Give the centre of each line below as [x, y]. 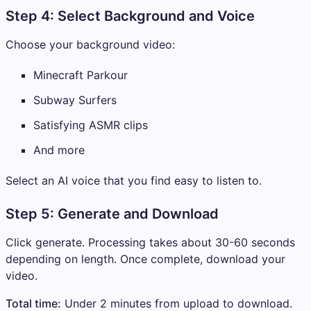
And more [59, 150]
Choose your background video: [90, 45]
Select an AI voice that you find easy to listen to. [134, 181]
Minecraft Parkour [81, 75]
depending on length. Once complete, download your [145, 259]
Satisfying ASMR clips [91, 125]
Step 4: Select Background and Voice [130, 16]
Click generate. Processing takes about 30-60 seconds [150, 243]
